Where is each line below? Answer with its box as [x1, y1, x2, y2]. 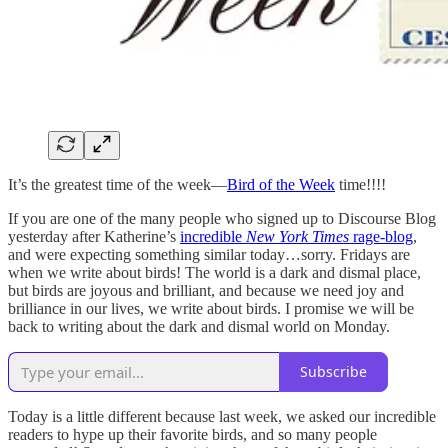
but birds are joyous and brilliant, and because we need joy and [8, 281, 404, 299]
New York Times [246, 227, 349, 245]
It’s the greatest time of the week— [8, 175, 227, 193]
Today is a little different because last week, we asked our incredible [8, 407, 436, 425]
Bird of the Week [227, 175, 335, 193]
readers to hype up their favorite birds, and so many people [8, 425, 377, 443]
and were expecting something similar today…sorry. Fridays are [8, 245, 410, 263]
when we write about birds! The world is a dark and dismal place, [8, 263, 421, 281]
